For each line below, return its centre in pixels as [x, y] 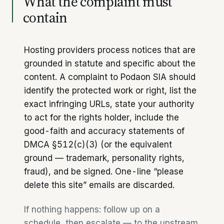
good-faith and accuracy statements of [104, 131]
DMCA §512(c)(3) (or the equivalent [98, 144]
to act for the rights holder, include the [101, 117]
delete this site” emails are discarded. [99, 185]
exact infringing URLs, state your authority [109, 104]
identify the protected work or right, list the [110, 90]
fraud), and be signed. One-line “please [104, 171]
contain [45, 17]
